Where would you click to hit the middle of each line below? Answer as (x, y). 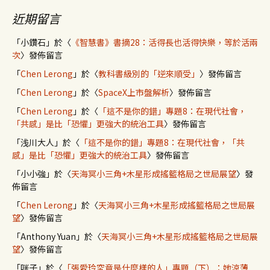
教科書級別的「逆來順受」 (149, 74)
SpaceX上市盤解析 (134, 92)
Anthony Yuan (48, 236)
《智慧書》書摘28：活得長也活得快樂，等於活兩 (165, 42)
